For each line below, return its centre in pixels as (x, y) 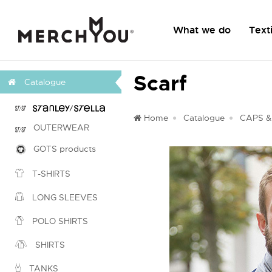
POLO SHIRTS (59, 221)
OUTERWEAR (58, 127)
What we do (202, 30)
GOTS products (61, 149)
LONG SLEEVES (64, 198)
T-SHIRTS (50, 174)
